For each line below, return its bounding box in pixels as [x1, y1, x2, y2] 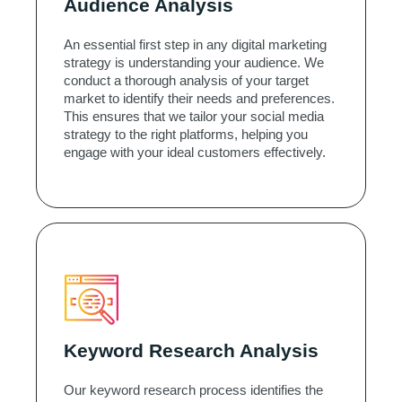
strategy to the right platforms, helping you [64, 127, 308, 143]
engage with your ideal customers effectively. [64, 144, 326, 161]
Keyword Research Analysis [64, 340, 319, 362]
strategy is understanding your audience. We [64, 55, 324, 71]
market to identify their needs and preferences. [64, 91, 335, 107]
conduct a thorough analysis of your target [64, 73, 309, 89]
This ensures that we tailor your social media [64, 109, 324, 125]
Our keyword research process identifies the [64, 382, 323, 398]
